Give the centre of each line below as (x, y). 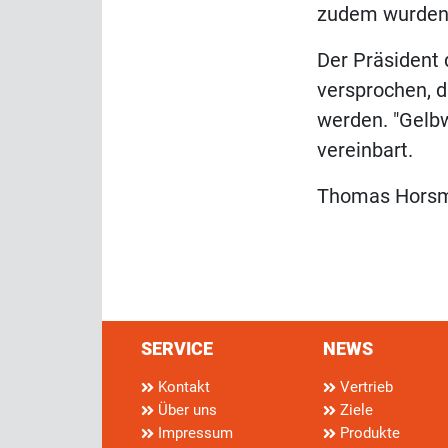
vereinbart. (365, 150)
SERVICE (177, 349)
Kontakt (182, 387)
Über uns (185, 410)
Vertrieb (364, 387)
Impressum (193, 433)
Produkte (368, 433)
